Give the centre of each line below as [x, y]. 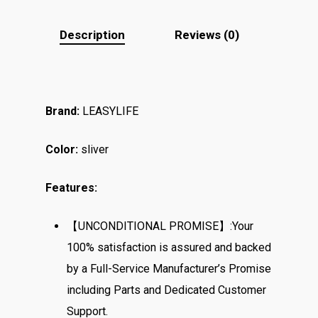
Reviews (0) [207, 35]
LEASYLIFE [109, 111]
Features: [71, 188]
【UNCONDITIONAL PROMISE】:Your [160, 226]
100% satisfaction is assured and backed [169, 247]
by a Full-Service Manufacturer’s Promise [169, 269]
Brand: [62, 111]
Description [92, 35]
